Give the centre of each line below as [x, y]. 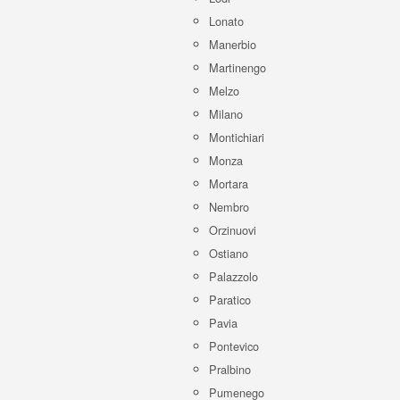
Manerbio [233, 44]
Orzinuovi [233, 230]
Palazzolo [233, 276]
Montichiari [237, 137]
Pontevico [234, 346]
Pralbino [230, 369]
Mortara [229, 183]
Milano [226, 114]
